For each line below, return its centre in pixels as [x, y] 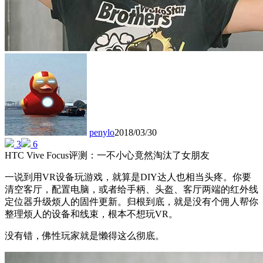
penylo [102, 133]
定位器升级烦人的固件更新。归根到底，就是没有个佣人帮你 [131, 202]
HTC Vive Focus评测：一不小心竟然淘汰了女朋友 [107, 156]
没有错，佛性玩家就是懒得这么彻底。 [85, 236]
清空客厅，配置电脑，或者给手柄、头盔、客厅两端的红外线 [131, 190]
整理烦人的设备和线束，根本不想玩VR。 [91, 214]
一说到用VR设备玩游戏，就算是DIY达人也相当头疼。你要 [128, 177]
